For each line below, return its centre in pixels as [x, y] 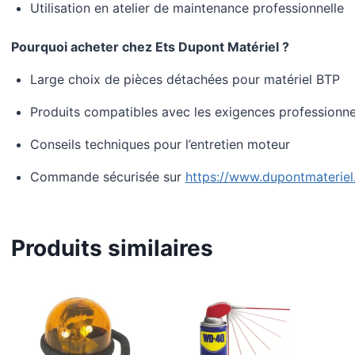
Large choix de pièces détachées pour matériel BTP [185, 80]
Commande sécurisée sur [107, 177]
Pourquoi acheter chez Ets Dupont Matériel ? [150, 47]
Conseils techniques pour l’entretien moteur [160, 145]
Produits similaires [112, 248]
